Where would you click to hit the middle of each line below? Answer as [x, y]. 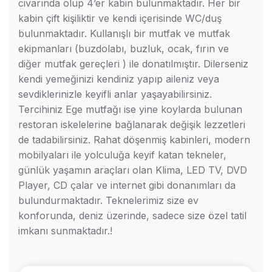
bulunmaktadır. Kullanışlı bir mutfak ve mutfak [124, 33]
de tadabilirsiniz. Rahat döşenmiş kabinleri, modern [134, 140]
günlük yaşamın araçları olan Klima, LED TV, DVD [133, 170]
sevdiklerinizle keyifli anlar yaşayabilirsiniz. [115, 94]
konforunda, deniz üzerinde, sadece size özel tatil [132, 216]
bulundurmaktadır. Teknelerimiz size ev [108, 200]
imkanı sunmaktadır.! [65, 231]
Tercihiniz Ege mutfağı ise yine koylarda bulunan [130, 109]
